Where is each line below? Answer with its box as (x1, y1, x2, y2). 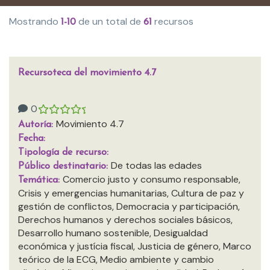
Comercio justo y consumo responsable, (63, 173, 240, 186)
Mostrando (9, 15, 61, 28)
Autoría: (18, 120, 56, 130)
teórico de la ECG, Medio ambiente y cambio (18, 253, 214, 266)
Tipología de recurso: (18, 148, 108, 157)
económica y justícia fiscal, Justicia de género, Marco (18, 240, 251, 253)
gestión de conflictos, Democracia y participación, (18, 200, 240, 213)
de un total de (76, 15, 143, 28)
